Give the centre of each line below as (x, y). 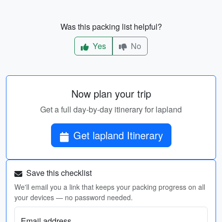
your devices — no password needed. (74, 197)
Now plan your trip (111, 93)
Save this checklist (58, 173)
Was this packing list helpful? (111, 27)
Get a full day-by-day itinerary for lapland (111, 109)
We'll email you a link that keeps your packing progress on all (110, 187)
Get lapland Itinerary (118, 135)
